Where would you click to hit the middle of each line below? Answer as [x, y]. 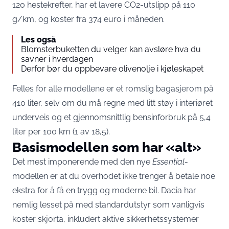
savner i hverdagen [57, 59]
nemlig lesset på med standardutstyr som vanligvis [108, 205]
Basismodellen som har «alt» [107, 147]
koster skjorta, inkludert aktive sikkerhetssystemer [106, 219]
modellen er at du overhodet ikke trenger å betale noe [114, 176]
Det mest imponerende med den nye [82, 162]
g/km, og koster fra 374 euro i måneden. [88, 19]
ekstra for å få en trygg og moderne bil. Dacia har [104, 190]
